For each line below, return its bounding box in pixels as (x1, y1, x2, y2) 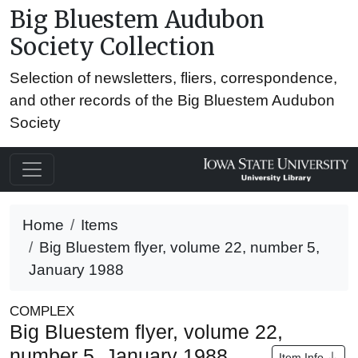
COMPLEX (10, 304, 74, 319)
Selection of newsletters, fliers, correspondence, (10, 70, 337, 86)
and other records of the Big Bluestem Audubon (10, 92, 335, 109)
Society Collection (10, 33, 215, 62)
